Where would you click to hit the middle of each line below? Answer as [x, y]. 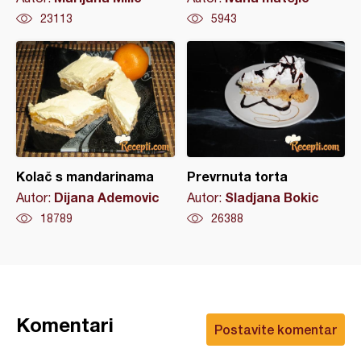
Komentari [65, 325]
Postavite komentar [276, 329]
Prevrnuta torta [237, 176]
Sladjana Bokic [272, 197]
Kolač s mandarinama [85, 176]
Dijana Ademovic [107, 197]
